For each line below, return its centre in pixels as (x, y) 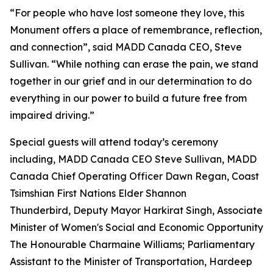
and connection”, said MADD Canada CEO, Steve (126, 47)
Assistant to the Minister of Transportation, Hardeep (131, 261)
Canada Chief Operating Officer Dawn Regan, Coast (134, 176)
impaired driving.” (52, 115)
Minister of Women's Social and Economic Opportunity (136, 227)
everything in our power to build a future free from (128, 98)
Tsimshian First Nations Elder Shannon (98, 193)
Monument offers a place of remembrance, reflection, (136, 30)
